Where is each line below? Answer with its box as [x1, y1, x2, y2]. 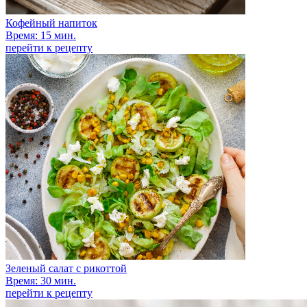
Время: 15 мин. [5, 29, 76, 41]
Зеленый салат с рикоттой [5, 262, 127, 274]
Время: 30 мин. [5, 274, 76, 286]
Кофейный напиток [5, 16, 97, 29]
